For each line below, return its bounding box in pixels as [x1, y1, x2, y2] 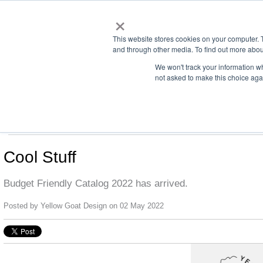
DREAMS [128, 116, 166, 127]
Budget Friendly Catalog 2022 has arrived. [4, 177, 188, 189]
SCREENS [68, 116, 110, 127]
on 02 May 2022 [107, 201, 164, 210]
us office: [8, 90, 42, 99]
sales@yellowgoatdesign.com [42, 90, 143, 99]
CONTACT [184, 116, 226, 127]
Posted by [4, 201, 41, 210]
